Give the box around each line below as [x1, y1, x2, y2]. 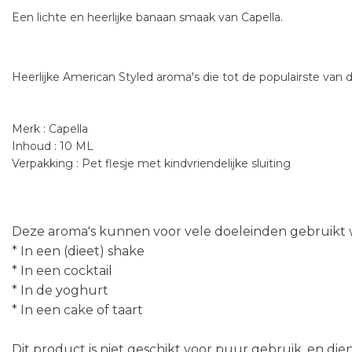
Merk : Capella [12, 122, 88, 136]
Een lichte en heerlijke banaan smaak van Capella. [12, 10, 283, 24]
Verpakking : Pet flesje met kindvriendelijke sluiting [12, 156, 291, 170]
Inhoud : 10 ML [12, 139, 93, 153]
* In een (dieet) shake [12, 244, 145, 258]
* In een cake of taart [12, 302, 143, 317]
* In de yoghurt [12, 283, 108, 298]
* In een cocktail [12, 263, 112, 278]
